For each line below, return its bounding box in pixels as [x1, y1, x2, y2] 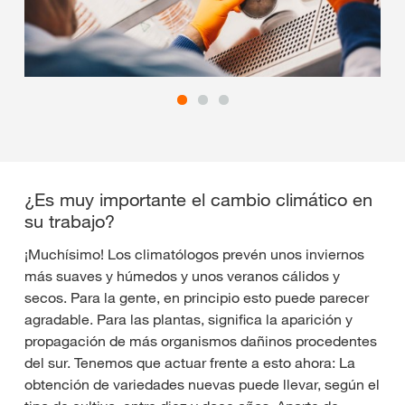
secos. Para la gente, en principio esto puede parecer [24, 288, 369, 307]
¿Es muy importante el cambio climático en [24, 189, 372, 212]
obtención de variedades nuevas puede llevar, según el [24, 375, 380, 394]
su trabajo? [24, 211, 115, 233]
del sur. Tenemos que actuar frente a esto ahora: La [24, 353, 355, 372]
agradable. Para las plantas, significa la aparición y [24, 310, 353, 329]
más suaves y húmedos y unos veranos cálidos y [24, 267, 340, 286]
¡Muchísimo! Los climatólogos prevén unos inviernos [24, 245, 364, 264]
